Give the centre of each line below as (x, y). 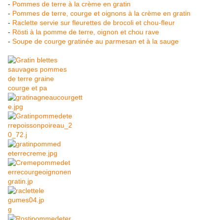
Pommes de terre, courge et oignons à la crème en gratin (101, 14)
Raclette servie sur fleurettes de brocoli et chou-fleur (94, 23)
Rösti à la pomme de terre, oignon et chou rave (86, 32)
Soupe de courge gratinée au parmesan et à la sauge (96, 41)
